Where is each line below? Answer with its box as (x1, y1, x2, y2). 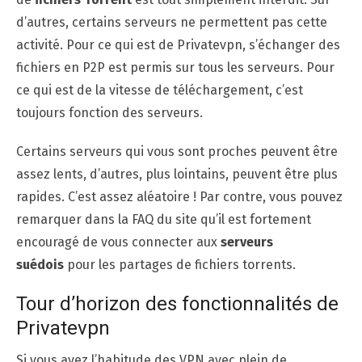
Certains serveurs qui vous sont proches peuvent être (16, 143, 338, 159)
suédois (16, 256, 64, 272)
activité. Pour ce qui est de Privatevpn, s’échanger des (16, 36, 340, 53)
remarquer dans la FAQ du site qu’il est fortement (16, 211, 311, 227)
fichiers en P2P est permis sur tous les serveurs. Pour (16, 59, 335, 75)
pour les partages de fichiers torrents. (64, 256, 296, 272)
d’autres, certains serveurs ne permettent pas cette (16, 14, 327, 30)
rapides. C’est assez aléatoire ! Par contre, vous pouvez (16, 188, 343, 204)
